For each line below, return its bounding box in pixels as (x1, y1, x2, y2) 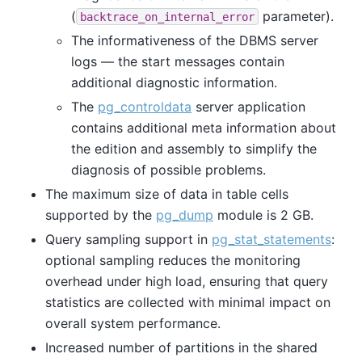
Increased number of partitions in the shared (45, 339, 318, 356)
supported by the (45, 206, 156, 223)
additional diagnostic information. (71, 74, 277, 90)
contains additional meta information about (71, 119, 336, 136)
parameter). (259, 7, 334, 24)
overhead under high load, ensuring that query (45, 272, 328, 289)
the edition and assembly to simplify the (71, 140, 317, 157)
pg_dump (156, 206, 213, 223)
